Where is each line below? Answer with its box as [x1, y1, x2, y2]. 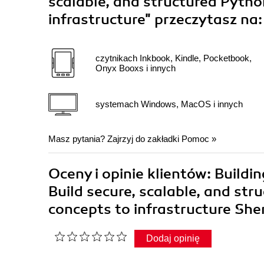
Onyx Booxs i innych [95, 62, 176, 73]
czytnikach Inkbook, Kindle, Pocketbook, [95, 52, 252, 63]
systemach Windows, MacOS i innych [95, 99, 243, 110]
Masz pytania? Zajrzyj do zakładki [48, 133, 181, 144]
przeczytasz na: [154, 10, 262, 28]
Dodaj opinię [146, 233, 200, 243]
